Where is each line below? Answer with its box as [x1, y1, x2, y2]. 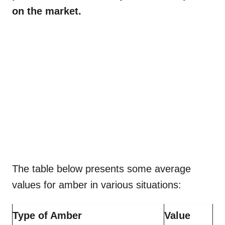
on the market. [12, 5, 81, 17]
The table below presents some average [12, 163, 191, 174]
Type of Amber [13, 209, 85, 221]
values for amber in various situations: [12, 179, 187, 190]
